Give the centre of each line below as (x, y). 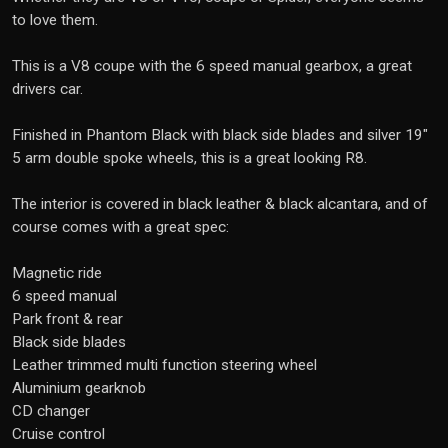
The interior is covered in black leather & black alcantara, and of (220, 204)
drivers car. (47, 89)
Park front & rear (67, 319)
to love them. (55, 20)
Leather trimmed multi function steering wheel (164, 365)
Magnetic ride (57, 273)
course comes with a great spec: (120, 227)
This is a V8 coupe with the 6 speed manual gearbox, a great (212, 66)
